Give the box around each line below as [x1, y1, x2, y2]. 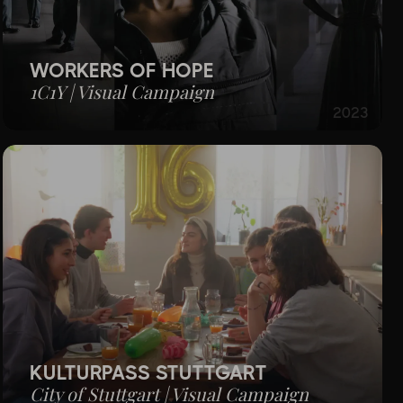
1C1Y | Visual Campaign [30, 79, 215, 104]
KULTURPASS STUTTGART [30, 362, 268, 385]
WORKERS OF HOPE [30, 59, 215, 83]
